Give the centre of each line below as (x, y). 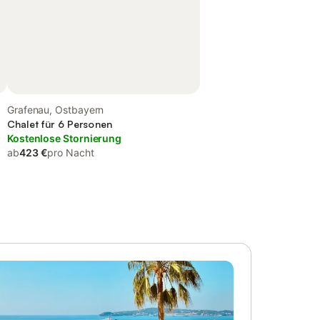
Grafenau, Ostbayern (56, 110)
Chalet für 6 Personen (60, 124)
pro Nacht (71, 152)
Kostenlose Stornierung (65, 138)
